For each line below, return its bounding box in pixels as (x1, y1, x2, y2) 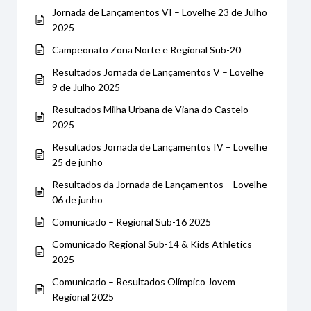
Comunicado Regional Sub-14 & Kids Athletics (52, 237, 252, 250)
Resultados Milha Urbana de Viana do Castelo (52, 103, 249, 115)
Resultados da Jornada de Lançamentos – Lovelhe (52, 178, 267, 190)
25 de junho (52, 155, 103, 168)
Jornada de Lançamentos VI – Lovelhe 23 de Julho (52, 6, 267, 18)
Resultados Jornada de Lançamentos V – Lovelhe (52, 65, 264, 78)
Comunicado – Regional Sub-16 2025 (52, 215, 211, 228)
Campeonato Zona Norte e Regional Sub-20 (52, 43, 241, 56)
